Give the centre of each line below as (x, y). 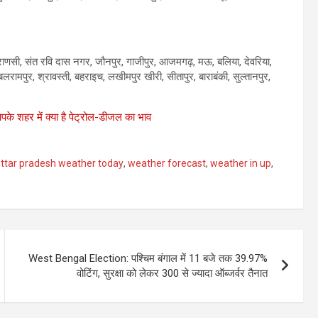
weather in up (241, 164)
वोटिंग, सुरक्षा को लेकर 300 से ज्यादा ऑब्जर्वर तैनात (172, 274)
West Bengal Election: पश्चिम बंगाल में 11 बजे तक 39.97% (148, 259)
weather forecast (167, 164)
